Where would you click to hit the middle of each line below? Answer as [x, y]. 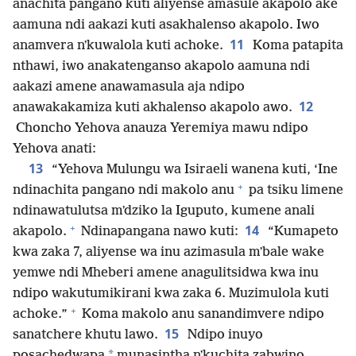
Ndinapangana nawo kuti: [158, 232]
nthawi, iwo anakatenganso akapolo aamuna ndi [161, 67]
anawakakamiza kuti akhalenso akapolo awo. [153, 108]
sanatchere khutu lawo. [85, 335]
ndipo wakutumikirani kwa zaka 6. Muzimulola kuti [171, 294]
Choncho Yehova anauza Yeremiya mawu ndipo [161, 129]
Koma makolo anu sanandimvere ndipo [201, 315]
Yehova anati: [54, 149]
